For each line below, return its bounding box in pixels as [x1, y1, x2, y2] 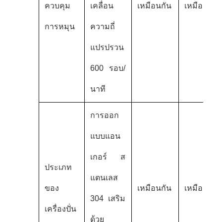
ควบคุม [44, 1, 70, 10]
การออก [90, 111, 119, 119]
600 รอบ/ [90, 63, 126, 72]
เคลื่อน [90, 1, 113, 10]
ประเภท [44, 163, 72, 171]
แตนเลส [90, 173, 118, 182]
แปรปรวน [90, 43, 124, 52]
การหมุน [44, 22, 75, 31]
